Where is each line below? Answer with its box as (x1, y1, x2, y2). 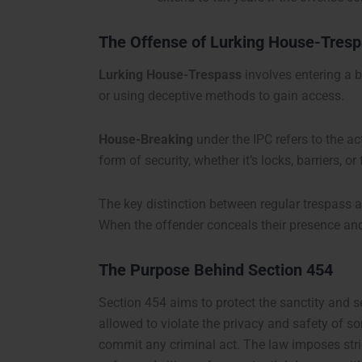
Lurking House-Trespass (99, 67, 242, 83)
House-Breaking (99, 132, 193, 148)
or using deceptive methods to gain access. (99, 88, 344, 104)
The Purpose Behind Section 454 (99, 260, 333, 280)
